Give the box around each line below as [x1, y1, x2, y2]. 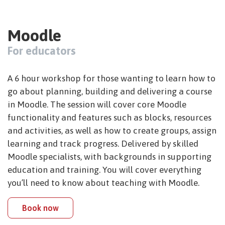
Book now [22, 203, 59, 213]
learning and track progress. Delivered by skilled [8, 139, 198, 149]
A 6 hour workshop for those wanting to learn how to [8, 73, 215, 84]
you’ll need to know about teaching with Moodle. [8, 178, 199, 188]
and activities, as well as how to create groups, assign [8, 126, 216, 136]
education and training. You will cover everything [8, 165, 201, 175]
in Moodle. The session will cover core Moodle [8, 99, 186, 110]
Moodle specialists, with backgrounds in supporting [8, 152, 211, 162]
